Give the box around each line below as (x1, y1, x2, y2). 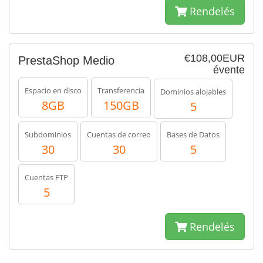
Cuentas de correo (87, 129, 151, 140)
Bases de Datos (167, 129, 220, 140)
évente (213, 64, 245, 76)
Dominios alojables (160, 86, 226, 97)
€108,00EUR (184, 52, 245, 64)
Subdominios (25, 129, 71, 140)
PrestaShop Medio (18, 54, 114, 67)
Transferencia (97, 85, 144, 96)
